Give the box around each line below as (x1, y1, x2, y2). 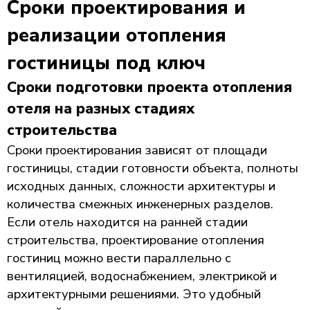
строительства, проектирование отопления (7, 231, 264, 248)
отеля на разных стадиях (7, 98, 194, 119)
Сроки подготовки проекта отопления (7, 77, 292, 98)
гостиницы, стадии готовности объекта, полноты (7, 159, 298, 176)
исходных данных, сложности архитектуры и (7, 177, 275, 194)
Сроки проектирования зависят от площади (7, 141, 267, 158)
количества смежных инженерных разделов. (7, 195, 273, 212)
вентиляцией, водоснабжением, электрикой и (7, 267, 277, 284)
